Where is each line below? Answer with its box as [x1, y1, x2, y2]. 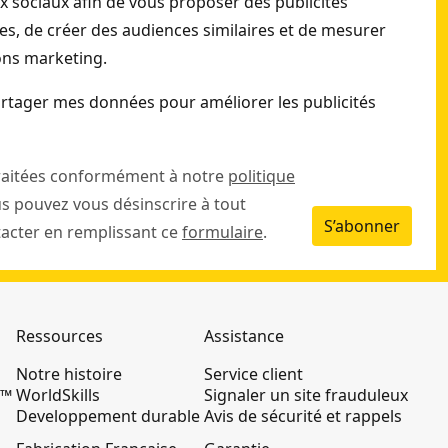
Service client [203, 363, 303, 385]
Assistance [203, 325, 284, 347]
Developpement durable [16, 405, 201, 427]
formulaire [182, 221, 263, 243]
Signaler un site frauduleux [203, 384, 408, 406]
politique [228, 165, 295, 187]
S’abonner [324, 215, 400, 237]
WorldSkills [16, 384, 101, 406]
